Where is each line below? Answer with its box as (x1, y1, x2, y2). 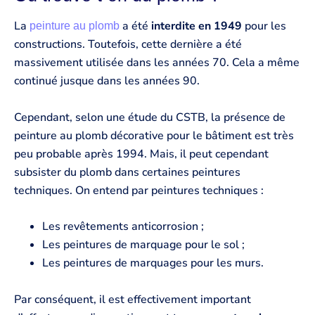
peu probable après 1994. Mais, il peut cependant (14, 146, 269, 162)
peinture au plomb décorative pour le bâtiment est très (14, 127, 294, 143)
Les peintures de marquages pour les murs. (42, 255, 264, 271)
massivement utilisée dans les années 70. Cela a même (14, 54, 300, 70)
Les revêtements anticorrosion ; (42, 219, 204, 235)
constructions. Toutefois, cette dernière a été (14, 36, 242, 52)
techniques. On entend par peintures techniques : (14, 182, 264, 198)
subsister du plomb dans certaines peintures (14, 164, 240, 180)
